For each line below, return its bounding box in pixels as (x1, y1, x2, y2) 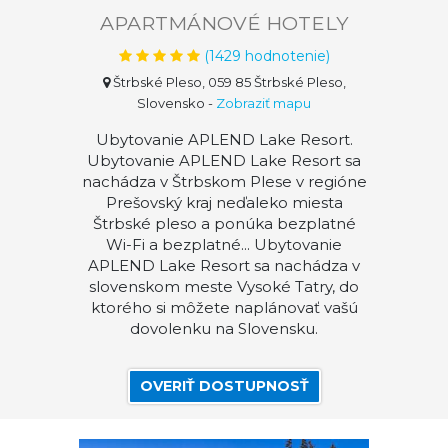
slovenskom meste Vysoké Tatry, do (89, 277, 359, 296)
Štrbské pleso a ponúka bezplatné (92, 214, 356, 233)
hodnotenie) (240, 47, 330, 65)
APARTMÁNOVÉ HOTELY (99, 11, 349, 35)
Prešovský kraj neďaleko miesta (105, 193, 343, 212)
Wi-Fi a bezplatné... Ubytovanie (106, 235, 342, 254)
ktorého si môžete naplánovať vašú (90, 298, 358, 317)
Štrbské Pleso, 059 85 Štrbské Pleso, (109, 74, 346, 90)
